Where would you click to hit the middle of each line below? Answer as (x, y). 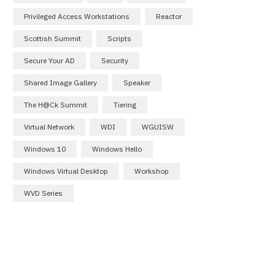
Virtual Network (49, 126)
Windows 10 (45, 149)
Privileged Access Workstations (77, 16)
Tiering (125, 104)
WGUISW (158, 126)
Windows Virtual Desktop (66, 171)
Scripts (119, 38)
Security (115, 60)
